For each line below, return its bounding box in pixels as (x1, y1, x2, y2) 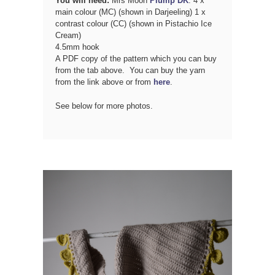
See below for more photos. (55, 101, 153, 110)
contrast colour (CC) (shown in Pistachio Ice (55, 18, 212, 28)
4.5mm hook (55, 42, 99, 52)
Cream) (55, 30, 81, 40)
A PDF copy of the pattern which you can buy (55, 53, 217, 63)
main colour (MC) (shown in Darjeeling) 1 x (55, 7, 206, 17)
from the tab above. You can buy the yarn (55, 65, 205, 75)
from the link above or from (55, 77, 153, 87)
